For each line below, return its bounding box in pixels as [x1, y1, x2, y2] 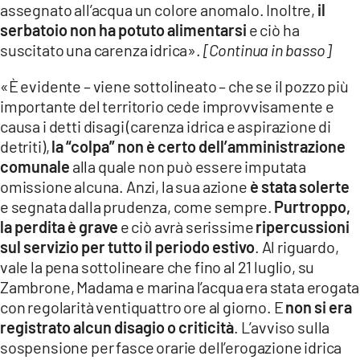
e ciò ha [247, 19, 300, 39]
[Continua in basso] [202, 39, 331, 59]
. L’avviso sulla [234, 317, 330, 337]
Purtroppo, [274, 196, 351, 216]
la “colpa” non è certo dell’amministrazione [51, 136, 346, 156]
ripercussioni [256, 216, 350, 236]
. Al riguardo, [255, 236, 339, 256]
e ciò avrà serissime [118, 216, 256, 236]
